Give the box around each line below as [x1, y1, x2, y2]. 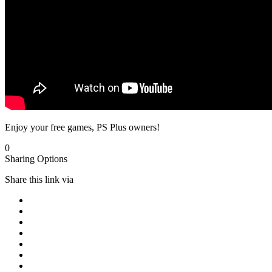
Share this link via [5, 174, 73, 185]
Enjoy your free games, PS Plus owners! [5, 122, 160, 133]
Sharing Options [5, 154, 67, 165]
